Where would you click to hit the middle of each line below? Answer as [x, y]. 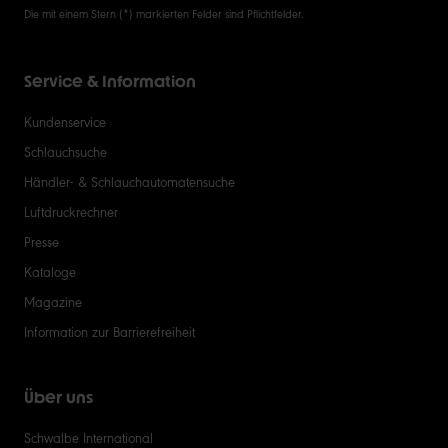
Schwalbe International [88, 436]
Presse [41, 240]
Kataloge [50, 270]
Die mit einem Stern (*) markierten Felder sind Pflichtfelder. [164, 12]
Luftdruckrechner [71, 210]
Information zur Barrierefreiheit [109, 330]
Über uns [58, 397]
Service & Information [110, 81]
